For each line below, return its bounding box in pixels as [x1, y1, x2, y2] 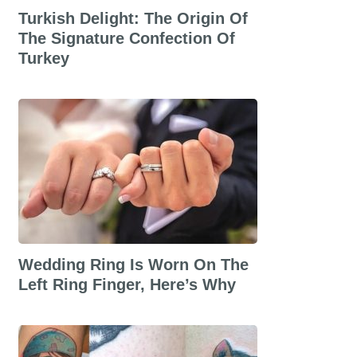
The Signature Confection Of [18, 29, 235, 47]
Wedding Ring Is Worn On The [18, 256, 249, 273]
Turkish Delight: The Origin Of [18, 10, 248, 27]
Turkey [18, 49, 69, 67]
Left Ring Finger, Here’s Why [18, 276, 236, 293]
